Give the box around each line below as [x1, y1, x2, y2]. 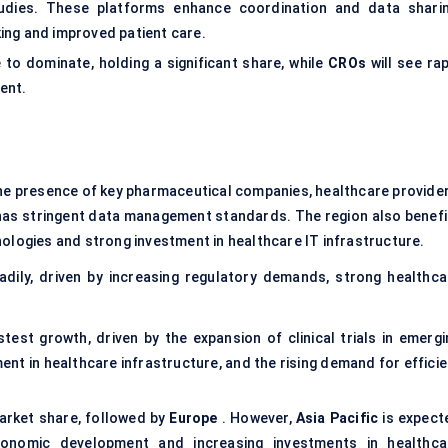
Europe [169, 410, 218, 427]
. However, [217, 410, 296, 427]
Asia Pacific [295, 410, 379, 427]
